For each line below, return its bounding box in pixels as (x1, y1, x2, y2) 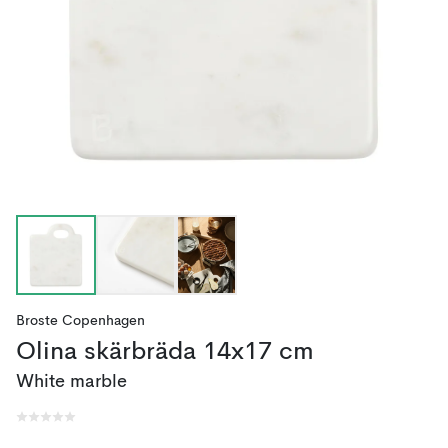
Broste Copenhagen (16, 314, 145, 328)
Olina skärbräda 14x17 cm (16, 340, 314, 365)
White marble (16, 373, 127, 391)
